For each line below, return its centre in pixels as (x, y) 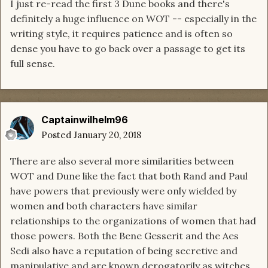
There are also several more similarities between (122, 161)
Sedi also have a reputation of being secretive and (124, 251)
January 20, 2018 (107, 135)
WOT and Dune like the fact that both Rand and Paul (129, 176)
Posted (57, 135)
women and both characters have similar (104, 206)
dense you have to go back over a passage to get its (128, 49)
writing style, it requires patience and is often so (121, 34)
